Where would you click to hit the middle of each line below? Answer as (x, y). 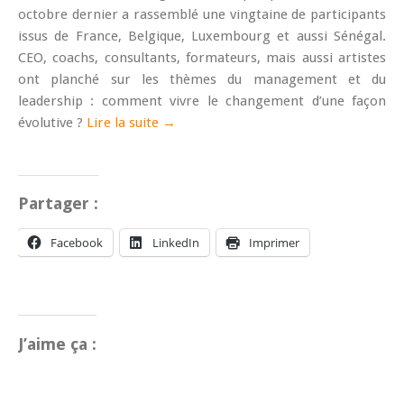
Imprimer (274, 243)
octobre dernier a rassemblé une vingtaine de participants (202, 14)
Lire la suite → (131, 122)
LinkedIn (176, 243)
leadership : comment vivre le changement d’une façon (202, 101)
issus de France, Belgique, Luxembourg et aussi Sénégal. (202, 36)
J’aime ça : (57, 344)
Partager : (58, 204)
